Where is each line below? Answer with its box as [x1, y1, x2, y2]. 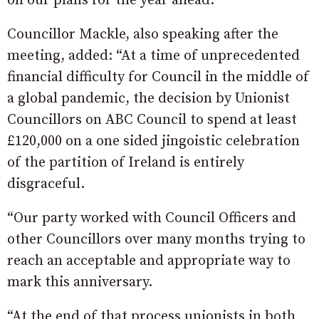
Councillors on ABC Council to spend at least [7, 110, 297, 129]
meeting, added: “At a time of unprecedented [7, 46, 300, 65]
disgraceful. [7, 174, 85, 193]
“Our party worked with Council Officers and [7, 209, 296, 227]
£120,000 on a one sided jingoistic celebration [7, 132, 300, 150]
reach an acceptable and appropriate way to [7, 251, 291, 270]
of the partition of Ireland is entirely [7, 153, 244, 172]
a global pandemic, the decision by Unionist [7, 89, 290, 108]
